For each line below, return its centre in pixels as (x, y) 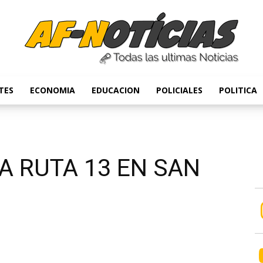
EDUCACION (116, 90)
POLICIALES (179, 90)
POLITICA (238, 90)
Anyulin (144, 103)
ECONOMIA (53, 90)
